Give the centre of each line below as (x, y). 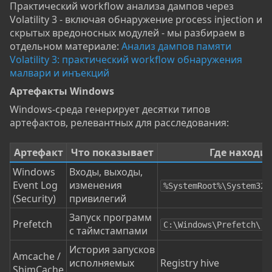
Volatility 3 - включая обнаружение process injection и (136, 20)
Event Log (35, 185)
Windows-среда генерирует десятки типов (110, 110)
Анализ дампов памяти (176, 46)
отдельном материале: (66, 46)
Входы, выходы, (106, 172)
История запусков (112, 250)
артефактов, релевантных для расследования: (119, 123)
